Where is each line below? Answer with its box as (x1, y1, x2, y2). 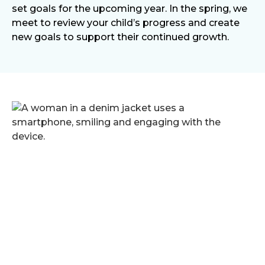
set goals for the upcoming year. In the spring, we (12, 3, 247, 14)
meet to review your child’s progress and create (12, 17, 240, 28)
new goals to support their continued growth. (12, 31, 229, 43)
